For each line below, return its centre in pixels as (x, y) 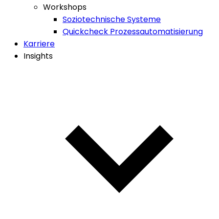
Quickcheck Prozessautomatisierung (133, 32)
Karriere (39, 44)
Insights (38, 56)
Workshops (65, 7)
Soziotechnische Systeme (112, 19)
